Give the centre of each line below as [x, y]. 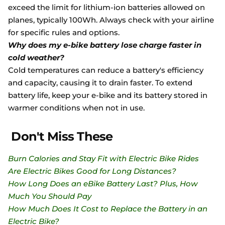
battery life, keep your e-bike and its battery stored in [108, 95]
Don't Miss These [61, 137]
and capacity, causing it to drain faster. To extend [100, 83]
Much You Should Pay [50, 196]
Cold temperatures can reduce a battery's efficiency [106, 70]
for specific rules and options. [64, 33]
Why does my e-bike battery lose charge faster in [105, 45]
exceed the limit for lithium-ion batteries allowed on [106, 8]
